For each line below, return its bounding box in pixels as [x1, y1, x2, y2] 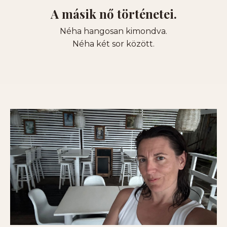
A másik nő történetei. [50, 5, 177, 22]
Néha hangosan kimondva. [60, 26, 167, 36]
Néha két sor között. [72, 39, 155, 49]
